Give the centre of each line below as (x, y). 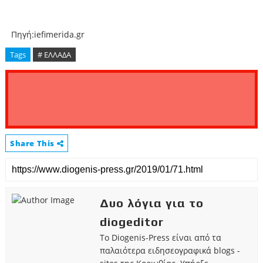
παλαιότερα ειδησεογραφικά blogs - (170, 250)
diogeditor (131, 221)
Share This (33, 143)
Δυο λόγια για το (151, 203)
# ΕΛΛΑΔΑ (54, 54)
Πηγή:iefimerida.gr (49, 34)
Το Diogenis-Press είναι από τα (160, 237)
